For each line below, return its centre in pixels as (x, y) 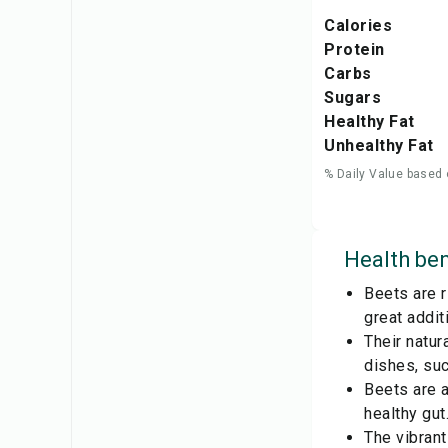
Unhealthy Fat (379, 145)
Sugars (352, 97)
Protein (354, 49)
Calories (358, 25)
